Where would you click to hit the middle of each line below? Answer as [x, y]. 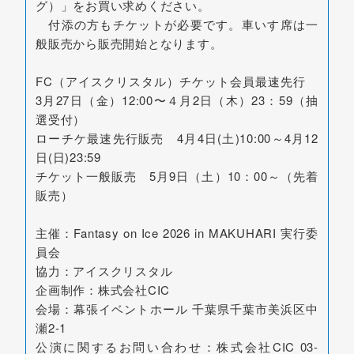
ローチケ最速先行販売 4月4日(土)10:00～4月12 [177, 138]
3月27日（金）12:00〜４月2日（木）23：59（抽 [177, 100]
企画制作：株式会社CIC [103, 290]
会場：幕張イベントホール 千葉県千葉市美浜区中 [177, 309]
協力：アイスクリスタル [104, 271]
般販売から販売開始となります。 [129, 43]
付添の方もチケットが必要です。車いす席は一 [177, 24]
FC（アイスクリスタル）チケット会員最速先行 [177, 81]
